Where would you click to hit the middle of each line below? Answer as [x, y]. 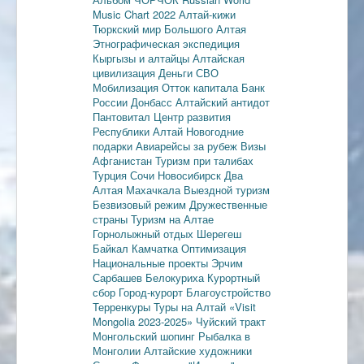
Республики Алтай [139, 131]
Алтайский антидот [223, 102]
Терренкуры [123, 306]
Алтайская [219, 58]
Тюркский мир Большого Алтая [169, 28]
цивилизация [126, 72]
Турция [111, 175]
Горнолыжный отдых [145, 233]
